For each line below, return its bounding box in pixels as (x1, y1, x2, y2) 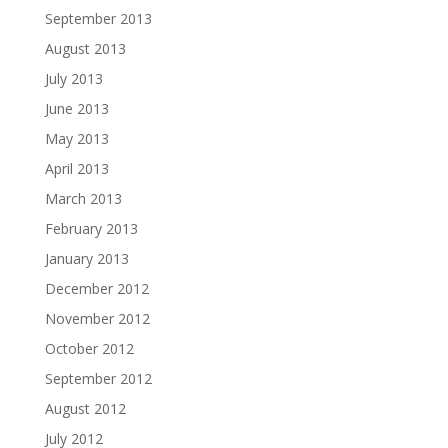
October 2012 (44, 339, 134, 359)
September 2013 (44, 9, 152, 29)
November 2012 (44, 309, 150, 329)
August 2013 (44, 39, 126, 59)
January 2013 (44, 249, 129, 269)
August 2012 (44, 399, 126, 419)
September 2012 (44, 369, 152, 389)
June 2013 (44, 99, 109, 119)
